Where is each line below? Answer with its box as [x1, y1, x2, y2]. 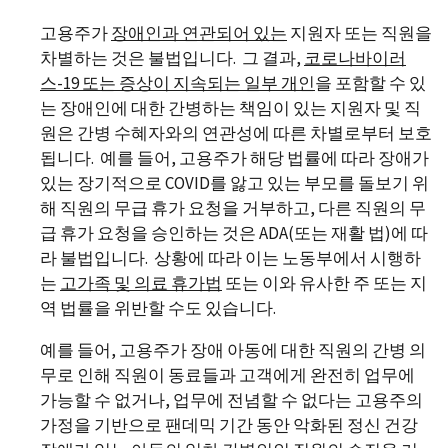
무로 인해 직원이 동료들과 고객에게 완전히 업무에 [40, 364, 415, 387]
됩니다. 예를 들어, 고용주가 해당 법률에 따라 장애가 [40, 147, 429, 170]
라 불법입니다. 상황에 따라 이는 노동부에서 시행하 [40, 247, 421, 270]
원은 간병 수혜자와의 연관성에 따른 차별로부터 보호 [40, 122, 432, 145]
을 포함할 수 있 [315, 72, 426, 95]
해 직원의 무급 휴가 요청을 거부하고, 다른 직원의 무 [40, 197, 426, 220]
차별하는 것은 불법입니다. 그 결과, [40, 47, 304, 70]
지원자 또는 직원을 [287, 22, 432, 45]
